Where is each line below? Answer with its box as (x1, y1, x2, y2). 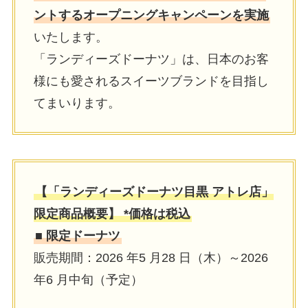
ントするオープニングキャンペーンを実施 (33, 8, 269, 22)
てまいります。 (33, 96, 120, 110)
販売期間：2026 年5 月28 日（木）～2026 (33, 251, 268, 265)
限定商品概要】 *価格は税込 (33, 207, 190, 221)
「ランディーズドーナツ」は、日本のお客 (33, 52, 269, 66)
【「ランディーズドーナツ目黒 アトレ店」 (34, 185, 274, 199)
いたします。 (33, 30, 108, 44)
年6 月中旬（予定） (33, 273, 143, 287)
